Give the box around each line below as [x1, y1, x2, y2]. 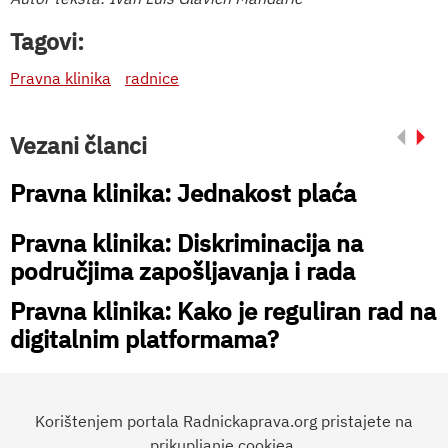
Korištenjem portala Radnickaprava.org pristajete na [35, 411, 413, 431]
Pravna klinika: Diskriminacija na [10, 226, 363, 259]
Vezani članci [10, 129, 147, 160]
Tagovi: [10, 25, 84, 56]
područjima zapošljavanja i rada [10, 254, 355, 287]
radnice [125, 67, 179, 88]
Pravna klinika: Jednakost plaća [10, 176, 356, 209]
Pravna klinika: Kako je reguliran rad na [10, 294, 436, 327]
